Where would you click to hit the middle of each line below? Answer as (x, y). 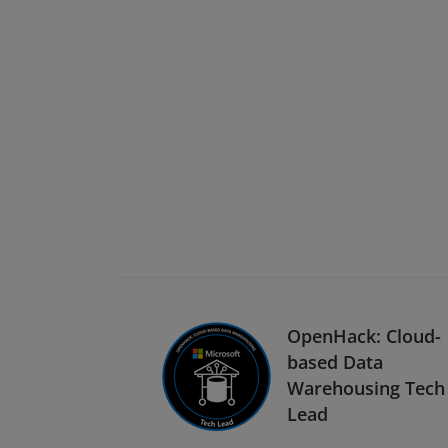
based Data (335, 361)
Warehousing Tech (366, 387)
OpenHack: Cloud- (364, 335)
